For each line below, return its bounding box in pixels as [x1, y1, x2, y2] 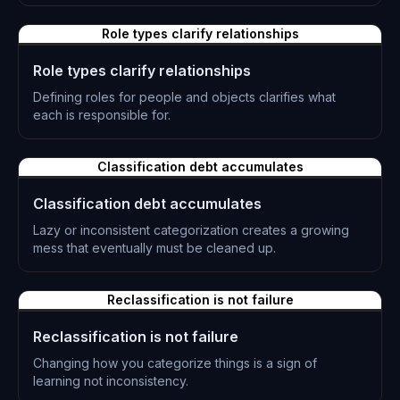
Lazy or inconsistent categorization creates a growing [33, 222, 349, 237]
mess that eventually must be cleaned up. [33, 240, 276, 255]
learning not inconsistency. [33, 373, 188, 388]
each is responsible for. [33, 107, 171, 122]
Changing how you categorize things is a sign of [33, 355, 317, 371]
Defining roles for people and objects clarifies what [33, 89, 336, 104]
